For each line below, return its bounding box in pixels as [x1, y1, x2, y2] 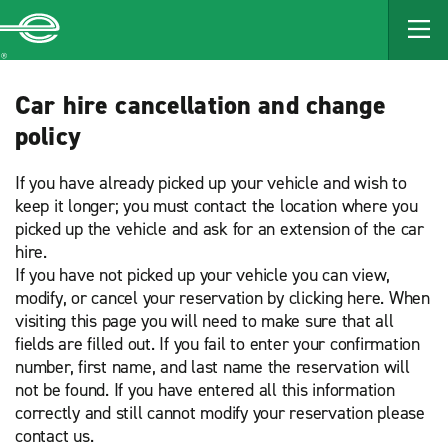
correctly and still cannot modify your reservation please [15, 401, 425, 425]
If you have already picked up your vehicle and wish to [15, 171, 407, 195]
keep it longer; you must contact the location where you [15, 194, 418, 218]
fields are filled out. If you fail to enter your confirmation [15, 332, 420, 356]
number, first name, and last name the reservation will [15, 355, 410, 379]
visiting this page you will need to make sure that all [15, 309, 394, 333]
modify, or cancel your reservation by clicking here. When [15, 286, 430, 310]
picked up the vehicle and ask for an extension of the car [15, 217, 424, 241]
